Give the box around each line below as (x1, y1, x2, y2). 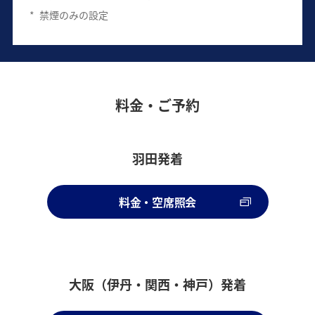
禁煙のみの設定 (39, 7, 108, 22)
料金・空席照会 (119, 193, 196, 210)
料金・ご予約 (115, 94, 200, 115)
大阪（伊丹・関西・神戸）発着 (69, 274, 246, 293)
